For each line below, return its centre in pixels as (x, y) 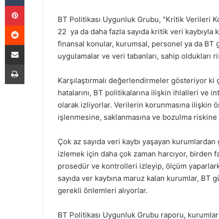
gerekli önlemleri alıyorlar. (103, 191)
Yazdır (33, 64)
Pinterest (38, 5)
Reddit (34, 25)
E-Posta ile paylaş (33, 44)
